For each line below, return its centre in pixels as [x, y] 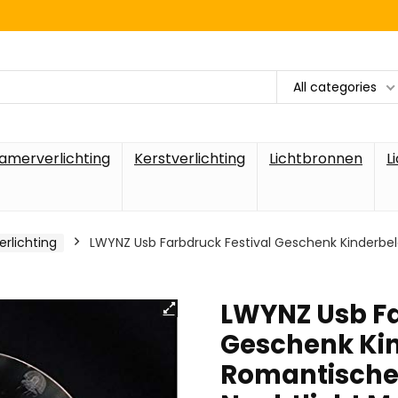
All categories [335, 87]
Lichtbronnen [316, 159]
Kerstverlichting [190, 159]
